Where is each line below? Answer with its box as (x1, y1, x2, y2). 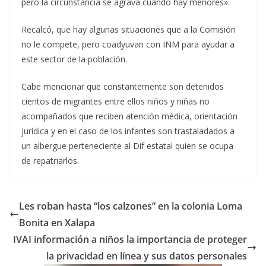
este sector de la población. (21, 53, 127, 65)
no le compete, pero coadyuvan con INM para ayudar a (21, 39, 235, 50)
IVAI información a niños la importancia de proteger (13, 233, 247, 246)
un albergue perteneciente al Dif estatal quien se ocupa (21, 140, 233, 152)
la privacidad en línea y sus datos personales (46, 249, 247, 263)
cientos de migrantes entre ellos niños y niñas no (21, 96, 210, 107)
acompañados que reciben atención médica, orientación (21, 110, 237, 122)
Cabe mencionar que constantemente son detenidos (21, 81, 224, 93)
